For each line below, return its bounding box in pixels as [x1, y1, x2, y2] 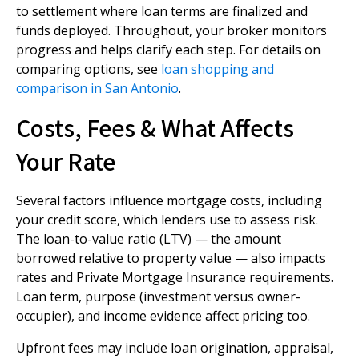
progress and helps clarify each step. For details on [16, 41, 321, 58]
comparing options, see [16, 60, 161, 78]
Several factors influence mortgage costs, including [16, 192, 322, 209]
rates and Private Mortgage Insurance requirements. [16, 268, 333, 286]
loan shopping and [161, 60, 274, 78]
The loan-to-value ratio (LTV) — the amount [16, 230, 281, 248]
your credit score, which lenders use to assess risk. [16, 211, 318, 228]
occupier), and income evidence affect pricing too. [16, 307, 310, 325]
